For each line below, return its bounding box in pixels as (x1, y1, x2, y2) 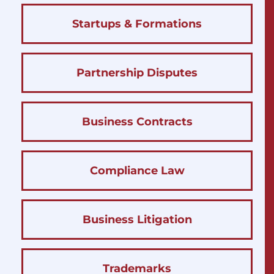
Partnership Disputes (76, 65, 198, 80)
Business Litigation (82, 212, 192, 226)
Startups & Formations (72, 17, 202, 31)
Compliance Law (89, 163, 185, 177)
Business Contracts (81, 114, 193, 128)
